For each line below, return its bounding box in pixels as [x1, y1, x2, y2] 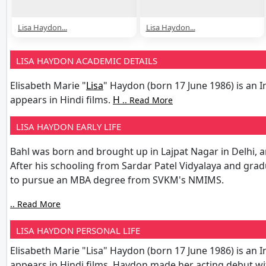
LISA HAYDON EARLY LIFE [16, 120, 121, 132]
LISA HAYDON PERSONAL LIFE [16, 224, 140, 236]
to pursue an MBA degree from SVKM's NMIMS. [10, 173, 224, 186]
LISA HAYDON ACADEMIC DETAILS [16, 54, 157, 66]
